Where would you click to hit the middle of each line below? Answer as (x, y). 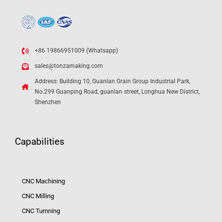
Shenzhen (48, 102)
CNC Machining (43, 181)
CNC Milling (38, 196)
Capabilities (40, 142)
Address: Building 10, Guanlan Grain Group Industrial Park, (112, 82)
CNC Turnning (41, 211)
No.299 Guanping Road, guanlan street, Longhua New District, (117, 92)
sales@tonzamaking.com (69, 66)
